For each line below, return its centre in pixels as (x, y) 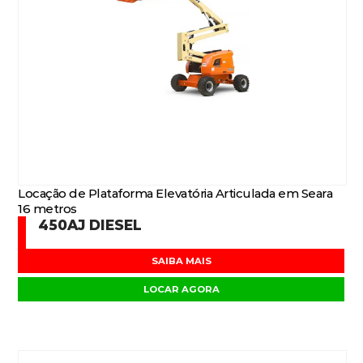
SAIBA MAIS (181, 261)
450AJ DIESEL (90, 225)
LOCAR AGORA (181, 289)
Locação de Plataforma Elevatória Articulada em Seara (175, 193)
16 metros (47, 209)
